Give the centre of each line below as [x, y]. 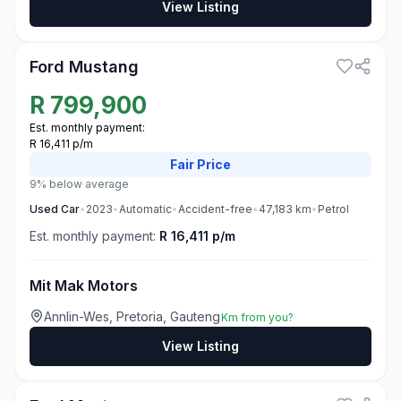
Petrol [333, 209]
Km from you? [257, 317]
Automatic [145, 209]
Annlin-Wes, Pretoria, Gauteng [132, 316]
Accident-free [215, 209]
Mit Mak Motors [84, 286]
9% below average [79, 184]
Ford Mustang [84, 67]
